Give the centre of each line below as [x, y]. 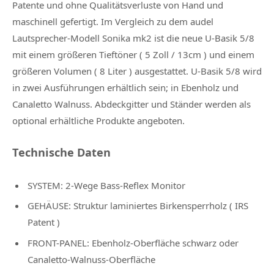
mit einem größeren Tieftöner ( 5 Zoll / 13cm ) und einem [133, 55]
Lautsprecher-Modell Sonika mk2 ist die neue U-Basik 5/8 [133, 38]
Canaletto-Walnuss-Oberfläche [91, 259]
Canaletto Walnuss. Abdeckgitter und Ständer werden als [131, 104]
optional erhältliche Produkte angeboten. [98, 121]
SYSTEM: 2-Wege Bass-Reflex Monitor [106, 185]
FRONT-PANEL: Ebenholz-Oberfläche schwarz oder [133, 243]
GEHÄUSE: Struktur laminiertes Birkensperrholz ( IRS [138, 206]
